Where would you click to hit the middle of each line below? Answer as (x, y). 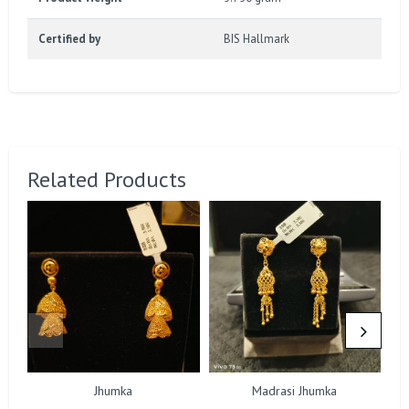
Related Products (107, 179)
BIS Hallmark (257, 38)
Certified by (69, 38)
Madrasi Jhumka (295, 391)
